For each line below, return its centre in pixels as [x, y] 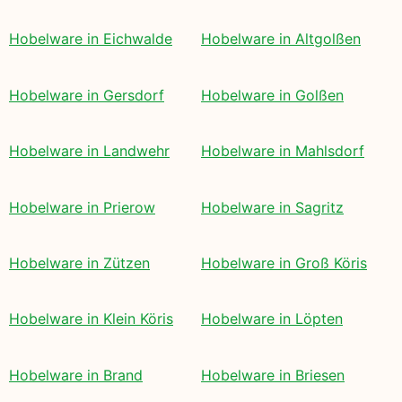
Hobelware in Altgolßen [281, 39]
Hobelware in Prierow [82, 207]
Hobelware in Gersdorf [87, 95]
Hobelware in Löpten [272, 319]
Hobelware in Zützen [79, 263]
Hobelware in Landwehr [89, 151]
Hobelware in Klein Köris [91, 319]
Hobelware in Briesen [273, 375]
